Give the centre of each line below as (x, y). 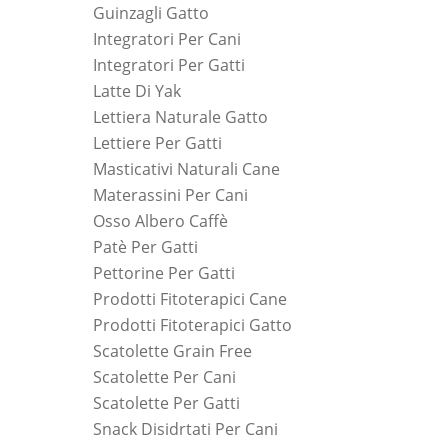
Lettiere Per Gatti (157, 142)
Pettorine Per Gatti (164, 272)
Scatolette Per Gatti (166, 402)
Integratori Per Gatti (169, 64)
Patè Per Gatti (145, 246)
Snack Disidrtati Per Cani (185, 428)
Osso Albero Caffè (160, 220)
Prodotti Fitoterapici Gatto (192, 324)
